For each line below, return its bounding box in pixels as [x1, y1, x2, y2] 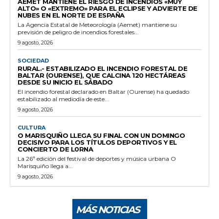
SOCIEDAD [18, 57, 49, 64]
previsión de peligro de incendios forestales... [18, 28, 139, 36]
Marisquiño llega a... [18, 162, 73, 170]
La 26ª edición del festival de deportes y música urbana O [18, 154, 176, 162]
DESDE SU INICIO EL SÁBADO [18, 78, 113, 86]
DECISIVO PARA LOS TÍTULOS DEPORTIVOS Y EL [18, 138, 177, 146]
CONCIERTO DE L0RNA [18, 145, 93, 153]
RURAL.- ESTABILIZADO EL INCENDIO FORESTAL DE [18, 64, 187, 72]
